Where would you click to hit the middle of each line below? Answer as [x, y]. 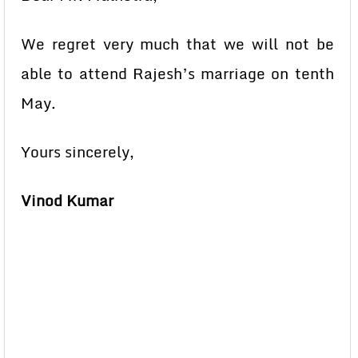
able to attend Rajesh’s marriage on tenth [177, 74]
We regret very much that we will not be [177, 44]
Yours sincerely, [78, 152]
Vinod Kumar [67, 201]
